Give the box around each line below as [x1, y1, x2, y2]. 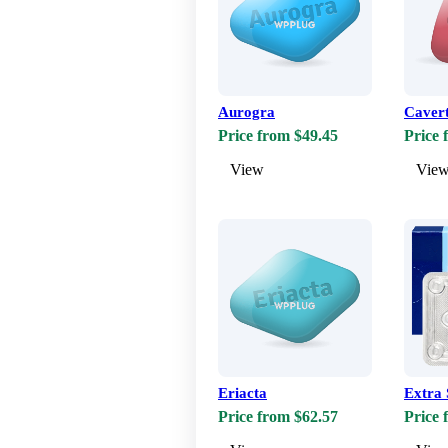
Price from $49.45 [218, 127, 338, 145]
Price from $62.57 [218, 408, 338, 426]
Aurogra [218, 104, 275, 121]
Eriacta [218, 385, 267, 402]
